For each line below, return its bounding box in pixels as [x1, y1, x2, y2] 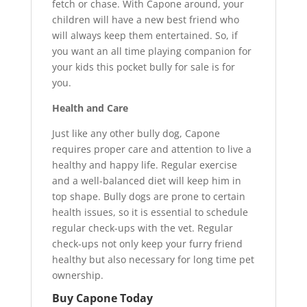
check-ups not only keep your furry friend [51, 236, 243, 250]
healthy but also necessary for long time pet [51, 252, 254, 266]
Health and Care [51, 101, 128, 114]
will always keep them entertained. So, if [51, 28, 238, 42]
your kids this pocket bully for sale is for [51, 60, 235, 73]
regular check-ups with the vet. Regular [51, 221, 233, 234]
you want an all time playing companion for [51, 44, 251, 58]
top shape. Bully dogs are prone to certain [51, 189, 245, 203]
